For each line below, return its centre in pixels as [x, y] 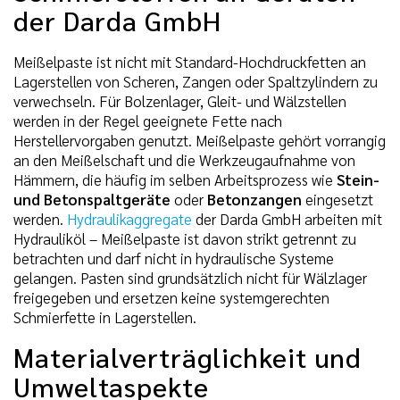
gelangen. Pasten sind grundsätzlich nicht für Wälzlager [190, 278]
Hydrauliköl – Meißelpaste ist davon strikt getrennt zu [185, 239]
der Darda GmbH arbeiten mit [287, 219]
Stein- [358, 180]
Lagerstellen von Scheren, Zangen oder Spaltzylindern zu [196, 82]
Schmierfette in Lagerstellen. [105, 317]
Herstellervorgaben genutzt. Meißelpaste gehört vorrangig [200, 141]
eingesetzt [337, 200]
